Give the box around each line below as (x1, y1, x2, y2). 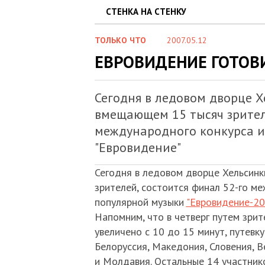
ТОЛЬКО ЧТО (94, 35, 146, 46)
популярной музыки (94, 195, 186, 209)
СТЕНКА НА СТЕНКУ (105, 6, 186, 17)
